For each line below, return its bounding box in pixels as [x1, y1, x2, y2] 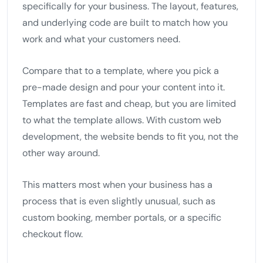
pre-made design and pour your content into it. [22, 80, 225, 93]
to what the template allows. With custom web [22, 113, 221, 126]
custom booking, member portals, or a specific [22, 211, 221, 224]
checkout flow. [22, 227, 83, 240]
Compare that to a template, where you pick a [22, 64, 219, 77]
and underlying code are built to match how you [22, 16, 228, 29]
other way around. [22, 146, 100, 159]
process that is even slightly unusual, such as [22, 194, 215, 207]
